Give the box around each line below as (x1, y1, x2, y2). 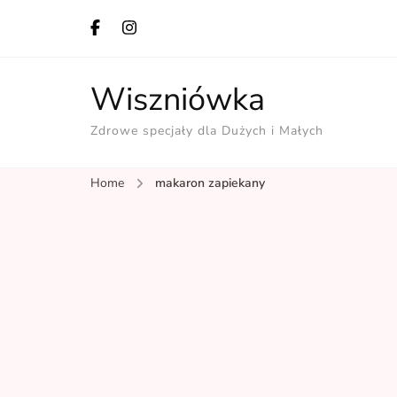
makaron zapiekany (155, 175, 265, 191)
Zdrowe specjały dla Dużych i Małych (90, 122, 323, 139)
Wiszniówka (90, 78, 265, 121)
